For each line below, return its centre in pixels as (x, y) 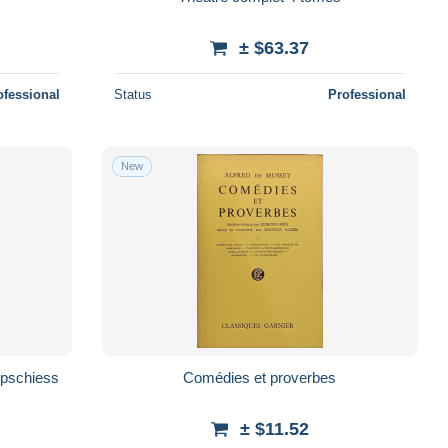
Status (132, 94)
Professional (366, 94)
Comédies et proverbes (260, 377)
